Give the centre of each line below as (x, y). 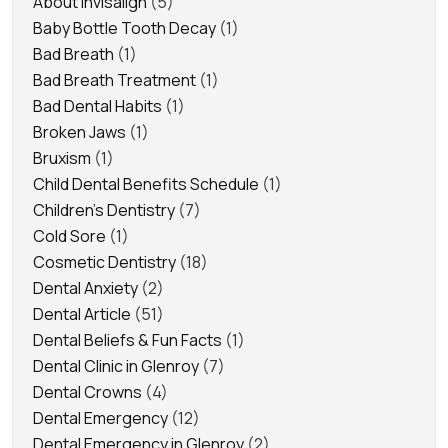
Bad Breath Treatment (114, 79)
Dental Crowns (87, 391)
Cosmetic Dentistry (104, 261)
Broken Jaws (79, 131)
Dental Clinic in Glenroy (116, 365)
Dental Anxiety (85, 287)
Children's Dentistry (104, 209)
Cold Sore (69, 235)
